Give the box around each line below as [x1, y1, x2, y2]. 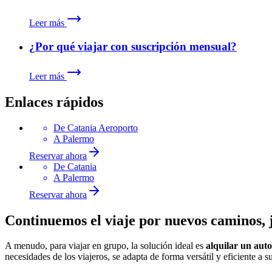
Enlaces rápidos [5, 93, 103, 110]
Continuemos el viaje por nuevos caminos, [5, 212, 269, 228]
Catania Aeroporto [67, 122, 138, 133]
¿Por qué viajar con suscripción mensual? [29, 40, 237, 53]
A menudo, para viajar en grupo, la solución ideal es [5, 240, 206, 251]
